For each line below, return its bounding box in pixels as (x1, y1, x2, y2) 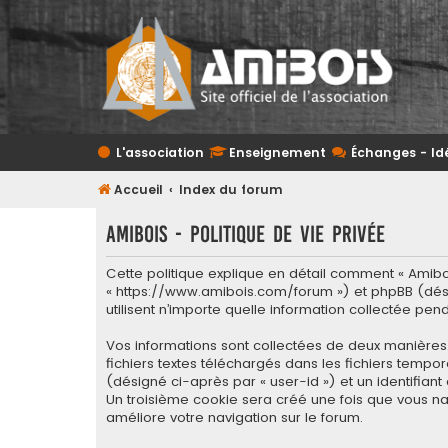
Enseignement (229, 144, 326, 161)
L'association (116, 144, 204, 161)
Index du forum (179, 181, 284, 198)
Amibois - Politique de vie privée (106, 221, 385, 247)
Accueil (114, 181, 163, 198)
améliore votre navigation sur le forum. (106, 408, 363, 428)
